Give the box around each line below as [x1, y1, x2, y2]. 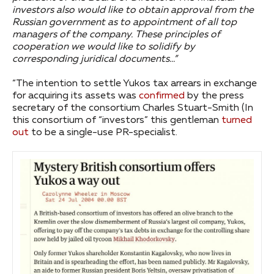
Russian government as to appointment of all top [12, 18, 237, 28]
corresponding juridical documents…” [12, 54, 177, 65]
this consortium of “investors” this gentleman [12, 116, 221, 126]
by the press [185, 91, 244, 102]
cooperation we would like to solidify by [12, 42, 195, 53]
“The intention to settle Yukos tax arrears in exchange [12, 79, 257, 89]
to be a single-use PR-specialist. [29, 128, 177, 138]
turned [221, 116, 252, 126]
